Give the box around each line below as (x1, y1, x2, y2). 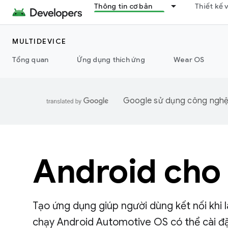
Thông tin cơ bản (94, 2, 152, 11)
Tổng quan (12, 55, 49, 64)
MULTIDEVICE (12, 37, 67, 46)
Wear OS (173, 55, 205, 64)
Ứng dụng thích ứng (77, 55, 145, 64)
